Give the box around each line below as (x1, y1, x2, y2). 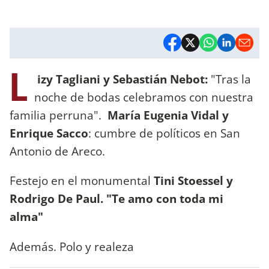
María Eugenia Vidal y (107, 107, 229, 124)
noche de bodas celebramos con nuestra (34, 89, 253, 106)
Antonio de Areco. (10, 143, 108, 160)
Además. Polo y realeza (10, 238, 137, 255)
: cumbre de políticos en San (88, 125, 240, 142)
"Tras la (211, 71, 251, 88)
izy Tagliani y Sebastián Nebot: (37, 71, 211, 88)
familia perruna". (10, 107, 107, 124)
